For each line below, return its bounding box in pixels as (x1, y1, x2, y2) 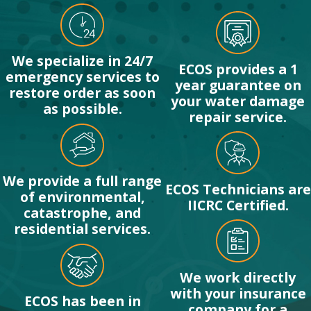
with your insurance (169, 283, 306, 303)
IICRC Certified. (187, 195, 289, 215)
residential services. (14, 219, 151, 239)
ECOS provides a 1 (178, 59, 298, 78)
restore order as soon (9, 83, 156, 103)
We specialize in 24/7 (12, 51, 153, 71)
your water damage (171, 91, 305, 110)
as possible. (42, 99, 122, 119)
